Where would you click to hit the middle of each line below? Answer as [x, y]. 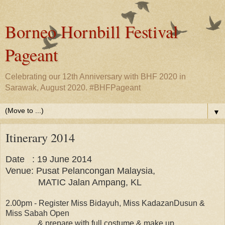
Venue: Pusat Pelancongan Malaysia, [82, 171]
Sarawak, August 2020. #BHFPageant [73, 88]
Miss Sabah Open [37, 213]
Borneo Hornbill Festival [92, 32]
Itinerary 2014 [40, 137]
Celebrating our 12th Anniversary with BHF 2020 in [95, 77]
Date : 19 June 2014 [49, 159]
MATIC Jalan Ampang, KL [74, 182]
